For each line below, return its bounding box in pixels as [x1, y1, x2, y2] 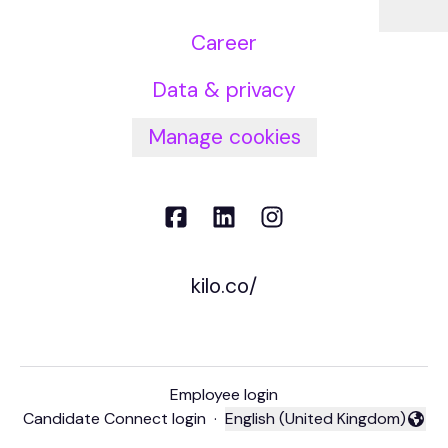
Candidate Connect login [22, 408, 206, 430]
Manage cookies [147, 123, 301, 151]
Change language [223, 418, 350, 440]
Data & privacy [152, 76, 296, 104]
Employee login [170, 384, 278, 406]
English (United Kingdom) [224, 408, 406, 430]
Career [191, 29, 257, 57]
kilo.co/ [191, 272, 257, 301]
